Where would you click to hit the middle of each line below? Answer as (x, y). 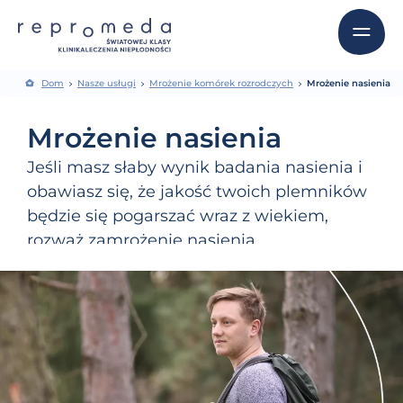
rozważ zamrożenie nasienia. (143, 241)
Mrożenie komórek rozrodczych (221, 84)
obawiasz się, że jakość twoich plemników (197, 192)
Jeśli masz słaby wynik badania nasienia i (195, 168)
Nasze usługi (107, 84)
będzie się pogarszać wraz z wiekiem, (178, 216)
